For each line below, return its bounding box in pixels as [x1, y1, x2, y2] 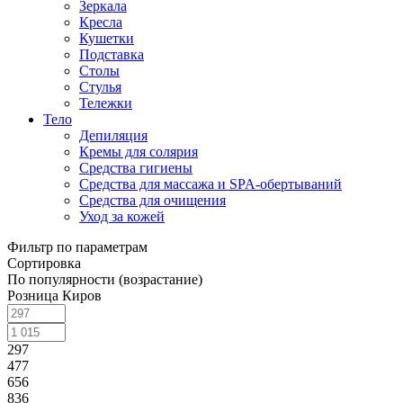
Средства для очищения [79, 192, 226, 208]
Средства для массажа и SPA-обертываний [79, 175, 342, 192]
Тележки [79, 94, 132, 111]
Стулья [79, 78, 121, 94]
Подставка [79, 46, 144, 62]
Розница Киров [7, 287, 102, 303]
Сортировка [7, 255, 81, 271]
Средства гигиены [79, 159, 193, 175]
